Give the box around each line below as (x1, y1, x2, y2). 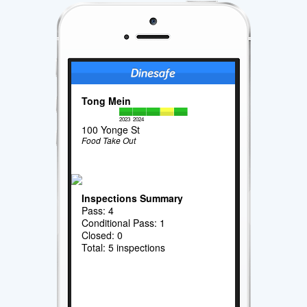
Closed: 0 (82, 228, 123, 242)
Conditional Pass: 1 (82, 215, 166, 230)
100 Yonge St (82, 122, 140, 136)
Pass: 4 (82, 203, 114, 217)
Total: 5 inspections (82, 240, 166, 254)
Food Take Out (82, 134, 136, 146)
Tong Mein (82, 93, 132, 108)
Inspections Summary (82, 191, 184, 205)
